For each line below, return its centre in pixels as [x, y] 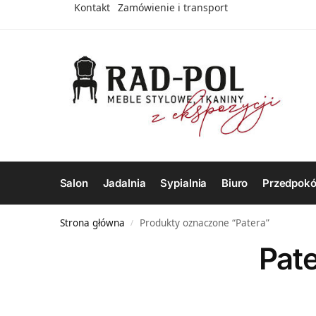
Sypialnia [184, 183]
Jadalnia [124, 183]
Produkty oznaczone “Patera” [204, 223]
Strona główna [92, 223]
